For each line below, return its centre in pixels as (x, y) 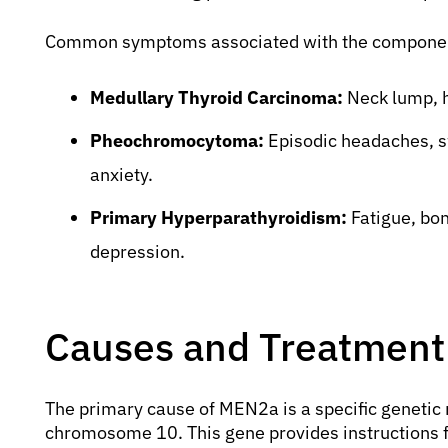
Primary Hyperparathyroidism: (218, 217)
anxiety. (121, 174)
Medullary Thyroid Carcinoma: (216, 97)
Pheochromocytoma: (177, 140)
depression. (137, 251)
